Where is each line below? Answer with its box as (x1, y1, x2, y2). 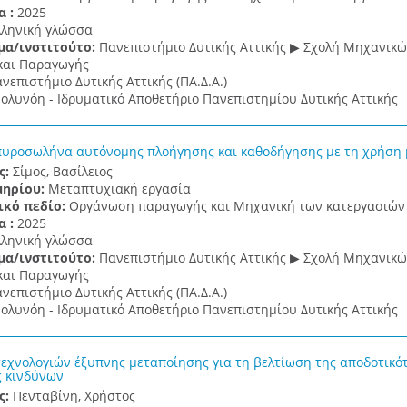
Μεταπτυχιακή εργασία (47, 180, 191, 197)
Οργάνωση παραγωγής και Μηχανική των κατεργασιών (68, 197, 405, 214)
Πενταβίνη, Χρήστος (12, 387, 135, 404)
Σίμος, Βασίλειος (12, 163, 113, 180)
